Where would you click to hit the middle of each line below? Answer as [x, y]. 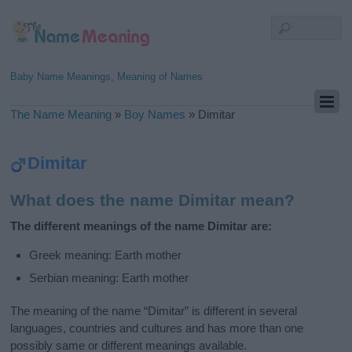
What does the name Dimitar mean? [153, 200]
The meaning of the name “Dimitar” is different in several [154, 310]
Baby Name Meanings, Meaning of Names [107, 77]
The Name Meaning [61, 114]
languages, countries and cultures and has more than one [157, 328]
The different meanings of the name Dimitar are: [141, 226]
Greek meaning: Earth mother [106, 255]
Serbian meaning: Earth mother [109, 277]
